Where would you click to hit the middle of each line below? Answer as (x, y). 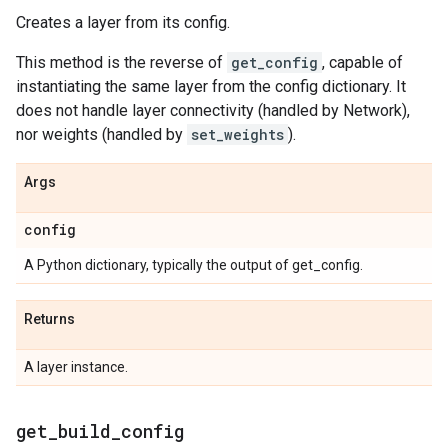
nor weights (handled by (101, 134)
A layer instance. (76, 367)
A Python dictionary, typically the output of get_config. (193, 265)
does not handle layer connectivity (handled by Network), (213, 110)
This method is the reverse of (121, 62)
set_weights (237, 134)
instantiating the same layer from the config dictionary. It (211, 86)
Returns (49, 319)
